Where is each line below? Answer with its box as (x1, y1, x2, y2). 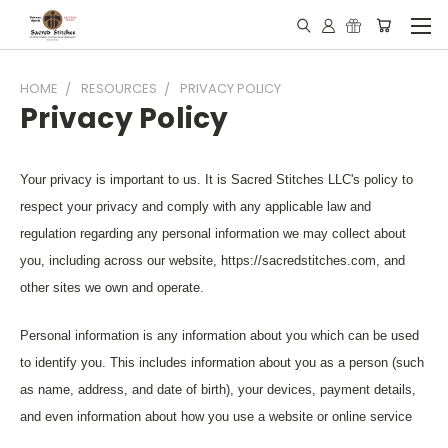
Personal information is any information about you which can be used (20, 328, 419, 343)
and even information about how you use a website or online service (20, 409, 412, 424)
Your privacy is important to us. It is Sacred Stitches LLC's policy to (20, 172, 413, 187)
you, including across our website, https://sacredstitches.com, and (20, 253, 405, 268)
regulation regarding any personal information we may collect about (20, 226, 406, 241)
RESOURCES (81, 79, 157, 98)
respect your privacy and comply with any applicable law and (20, 199, 371, 214)
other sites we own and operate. (20, 280, 204, 295)
